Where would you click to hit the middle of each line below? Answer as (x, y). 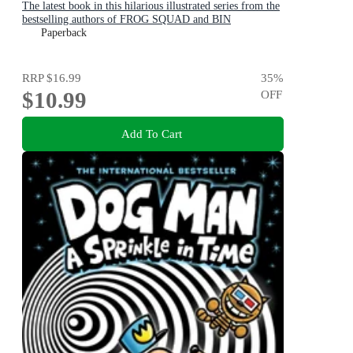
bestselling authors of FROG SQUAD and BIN (126, 20)
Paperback (64, 33)
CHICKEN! (48, 33)
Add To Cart (151, 133)
